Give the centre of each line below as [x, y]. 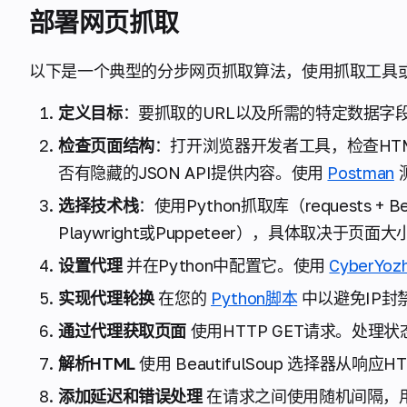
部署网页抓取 [104, 22]
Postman [361, 173]
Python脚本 [254, 298]
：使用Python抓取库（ [222, 205]
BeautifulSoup [232, 363]
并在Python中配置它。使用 [226, 265]
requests [338, 205]
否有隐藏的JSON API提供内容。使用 [193, 173]
